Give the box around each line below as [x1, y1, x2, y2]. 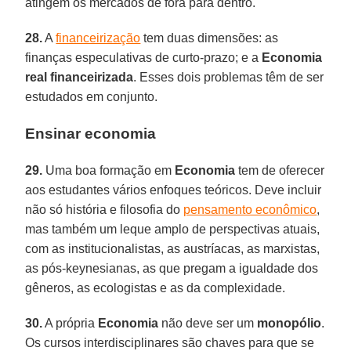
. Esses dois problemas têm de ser [133, 70, 324, 84]
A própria [42, 316, 99, 330]
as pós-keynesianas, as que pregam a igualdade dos [25, 261, 319, 275]
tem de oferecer [235, 163, 325, 177]
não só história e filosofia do [25, 202, 184, 216]
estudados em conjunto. [25, 89, 158, 103]
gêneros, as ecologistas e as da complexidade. [25, 280, 286, 295]
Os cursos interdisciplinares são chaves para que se [25, 335, 315, 349]
